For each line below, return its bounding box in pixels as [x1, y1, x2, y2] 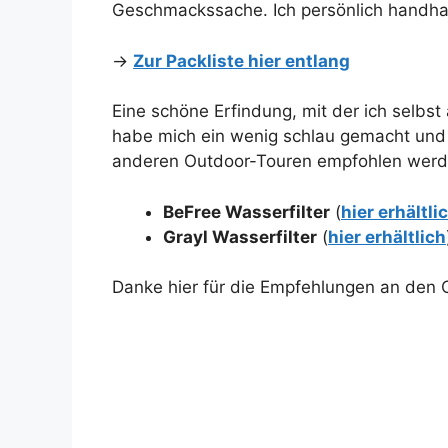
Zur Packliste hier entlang [133, 50, 350, 71]
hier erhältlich [328, 226, 446, 247]
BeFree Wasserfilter [163, 201, 330, 222]
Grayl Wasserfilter [163, 226, 317, 247]
